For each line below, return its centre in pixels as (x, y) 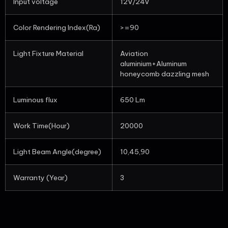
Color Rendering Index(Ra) (57, 27)
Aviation (134, 53)
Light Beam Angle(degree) (57, 151)
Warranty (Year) (40, 177)
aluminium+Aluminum (153, 63)
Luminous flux (35, 99)
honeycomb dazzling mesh (165, 74)
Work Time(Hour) (41, 125)
